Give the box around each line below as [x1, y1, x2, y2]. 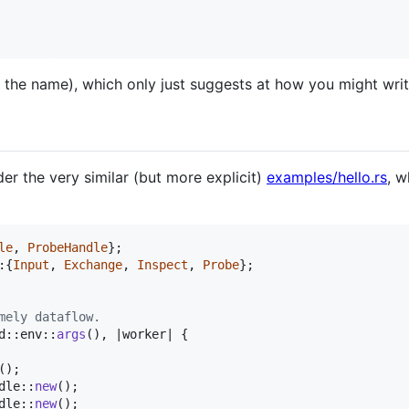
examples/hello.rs [267, 168, 387, 187]
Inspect [137, 257, 188, 273]
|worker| [108, 327, 181, 342]
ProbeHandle [27, 240, 108, 256]
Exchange [64, 257, 122, 273]
